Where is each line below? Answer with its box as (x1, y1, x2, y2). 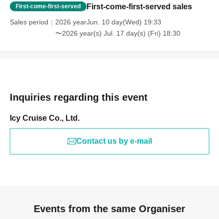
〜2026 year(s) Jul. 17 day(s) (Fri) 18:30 (55, 29, 180, 37)
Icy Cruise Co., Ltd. (10, 114, 80, 122)
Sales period (10, 18, 48, 26)
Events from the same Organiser (34, 203, 185, 214)
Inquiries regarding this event (10, 92, 148, 103)
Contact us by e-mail (76, 137, 152, 145)
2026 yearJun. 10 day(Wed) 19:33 (55, 18, 161, 26)
